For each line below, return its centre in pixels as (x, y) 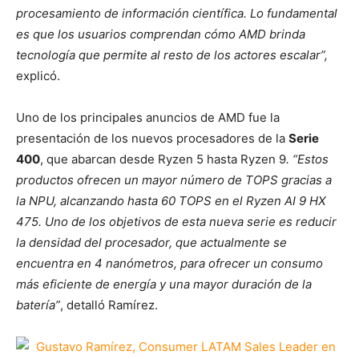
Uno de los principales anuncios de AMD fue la (148, 117)
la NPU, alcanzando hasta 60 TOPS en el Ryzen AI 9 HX (171, 201)
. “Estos (307, 159)
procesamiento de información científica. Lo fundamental (177, 13)
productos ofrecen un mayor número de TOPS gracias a (174, 180)
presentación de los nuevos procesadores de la (152, 138)
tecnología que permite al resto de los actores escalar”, (172, 55)
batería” (38, 305)
